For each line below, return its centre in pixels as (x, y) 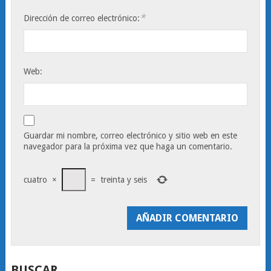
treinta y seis (124, 179)
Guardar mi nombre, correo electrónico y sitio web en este (131, 135)
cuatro (36, 179)
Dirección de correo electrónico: (82, 18)
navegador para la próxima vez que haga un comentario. (128, 146)
